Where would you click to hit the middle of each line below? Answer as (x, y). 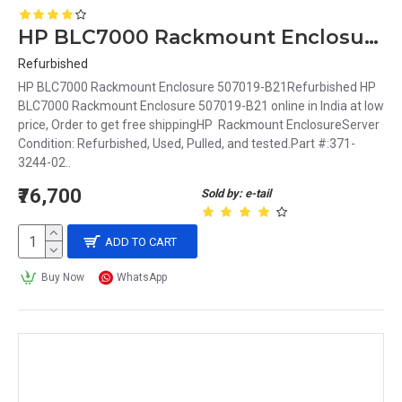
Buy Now (62, 277)
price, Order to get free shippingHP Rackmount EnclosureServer (199, 125)
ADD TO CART (141, 241)
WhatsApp (142, 277)
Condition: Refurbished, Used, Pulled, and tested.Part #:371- (187, 144)
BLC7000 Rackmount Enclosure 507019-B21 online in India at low (201, 106)
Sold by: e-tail (236, 193)
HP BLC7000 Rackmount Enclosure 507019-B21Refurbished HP (197, 87)
